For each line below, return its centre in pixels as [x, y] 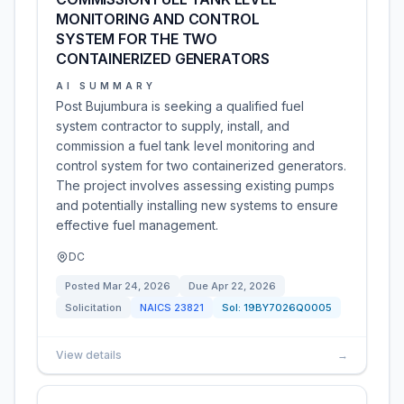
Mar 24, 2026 [137, 286]
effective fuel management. [137, 225]
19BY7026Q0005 [288, 308]
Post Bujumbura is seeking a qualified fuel [180, 106]
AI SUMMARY [106, 86]
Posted [84, 286]
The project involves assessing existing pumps [195, 185]
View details [89, 355]
